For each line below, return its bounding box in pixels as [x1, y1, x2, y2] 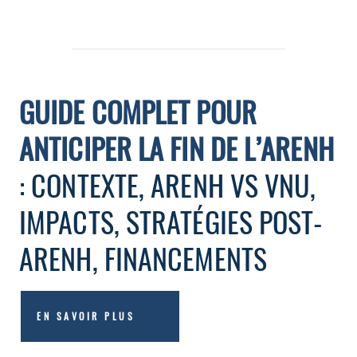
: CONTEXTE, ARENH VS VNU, [19, 163, 316, 206]
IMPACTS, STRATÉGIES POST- [19, 200, 324, 242]
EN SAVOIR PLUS [37, 309, 135, 323]
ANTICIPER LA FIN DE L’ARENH [19, 127, 334, 169]
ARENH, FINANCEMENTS [19, 237, 267, 279]
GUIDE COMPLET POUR [19, 90, 257, 132]
